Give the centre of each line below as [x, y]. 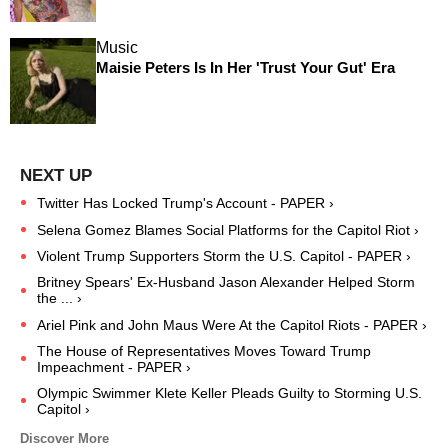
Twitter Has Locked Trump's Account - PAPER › [185, 202]
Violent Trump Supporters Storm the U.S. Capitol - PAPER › [224, 256]
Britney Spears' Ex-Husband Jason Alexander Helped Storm [226, 282]
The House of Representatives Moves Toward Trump [204, 351]
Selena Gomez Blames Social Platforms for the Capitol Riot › [228, 229]
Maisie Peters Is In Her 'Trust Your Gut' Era [245, 68]
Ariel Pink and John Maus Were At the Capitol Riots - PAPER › [232, 325]
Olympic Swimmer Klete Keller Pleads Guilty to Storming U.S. [229, 393]
